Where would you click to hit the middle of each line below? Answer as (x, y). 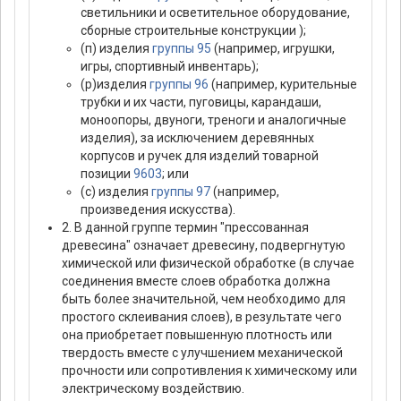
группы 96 (179, 84)
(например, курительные (283, 84)
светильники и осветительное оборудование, (215, 12)
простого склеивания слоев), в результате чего (202, 316)
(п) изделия (116, 48)
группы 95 (182, 48)
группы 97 (181, 191)
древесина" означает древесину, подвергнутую (204, 245)
